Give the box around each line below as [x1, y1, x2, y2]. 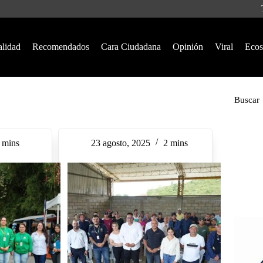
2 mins [163, 138, 188, 148]
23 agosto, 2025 [90, 138, 150, 148]
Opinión [172, 42, 203, 52]
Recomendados [32, 42, 89, 52]
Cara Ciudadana [100, 42, 161, 52]
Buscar [234, 95, 259, 104]
